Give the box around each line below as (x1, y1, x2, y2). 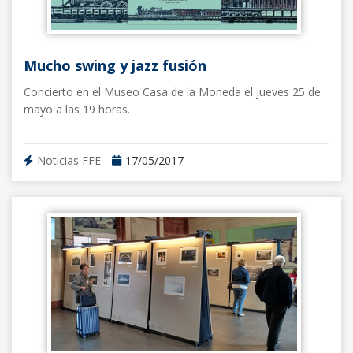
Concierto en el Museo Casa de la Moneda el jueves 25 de (24, 84, 321, 99)
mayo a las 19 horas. (24, 101, 130, 117)
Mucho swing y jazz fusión (24, 55, 206, 75)
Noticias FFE (37, 152, 101, 168)
